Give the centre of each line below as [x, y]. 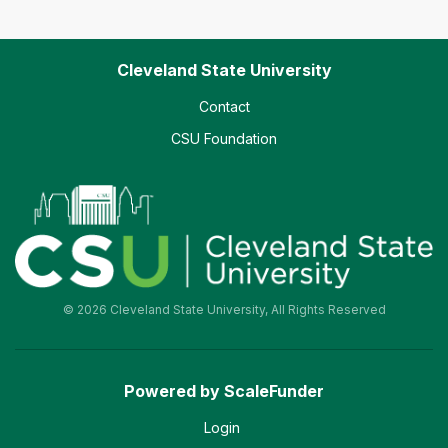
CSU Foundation [224, 139]
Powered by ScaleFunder [224, 391]
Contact [224, 107]
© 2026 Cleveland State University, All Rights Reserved [224, 310]
